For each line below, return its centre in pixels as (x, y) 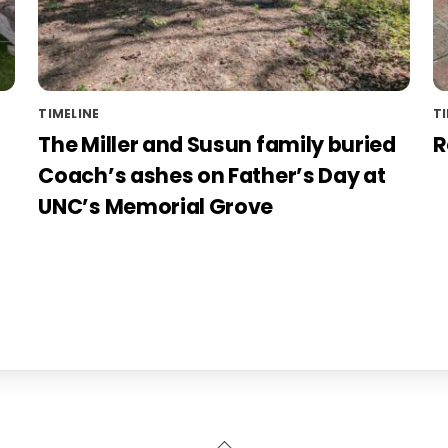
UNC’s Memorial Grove (156, 206)
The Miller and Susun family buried (217, 144)
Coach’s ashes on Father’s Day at (212, 175)
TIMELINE (69, 113)
